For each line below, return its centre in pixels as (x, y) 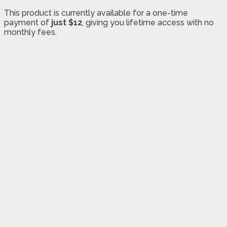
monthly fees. (30, 32)
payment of (28, 23)
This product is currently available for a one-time (96, 13)
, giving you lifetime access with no (148, 23)
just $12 (67, 23)
